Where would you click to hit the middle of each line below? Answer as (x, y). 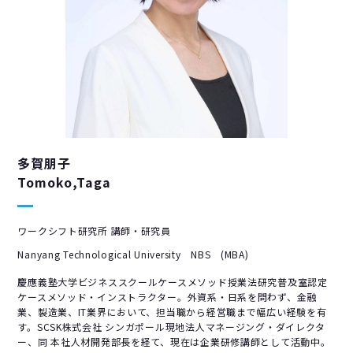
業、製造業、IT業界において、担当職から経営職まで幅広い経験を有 (172, 311)
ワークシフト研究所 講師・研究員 (94, 230)
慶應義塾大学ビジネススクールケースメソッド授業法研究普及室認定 (173, 281)
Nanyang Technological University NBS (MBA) (133, 254)
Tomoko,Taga (64, 182)
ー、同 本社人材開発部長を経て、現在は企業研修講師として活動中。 (174, 341)
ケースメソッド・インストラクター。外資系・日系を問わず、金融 (167, 296)
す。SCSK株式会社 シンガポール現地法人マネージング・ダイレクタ (172, 326)
